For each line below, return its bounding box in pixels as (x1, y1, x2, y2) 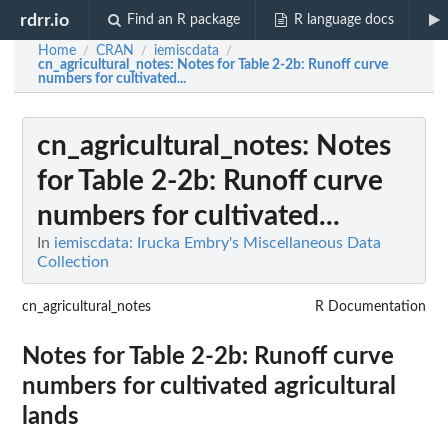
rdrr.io (20, 11, 70, 29)
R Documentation (315, 300, 426, 314)
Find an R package (127, 13, 241, 27)
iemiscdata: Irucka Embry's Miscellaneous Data (54, 235, 381, 251)
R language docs (293, 13, 394, 27)
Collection (37, 254, 109, 270)
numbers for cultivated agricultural (22, 374, 396, 399)
